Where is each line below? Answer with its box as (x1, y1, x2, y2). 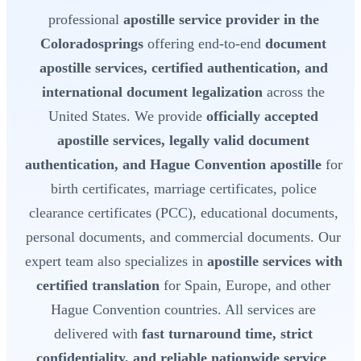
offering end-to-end (143, 35, 265, 52)
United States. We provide (48, 108, 206, 125)
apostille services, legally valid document (57, 132, 309, 149)
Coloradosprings (40, 35, 143, 52)
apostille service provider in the (122, 11, 319, 28)
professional (48, 11, 123, 28)
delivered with (54, 326, 142, 342)
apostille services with (206, 253, 342, 270)
